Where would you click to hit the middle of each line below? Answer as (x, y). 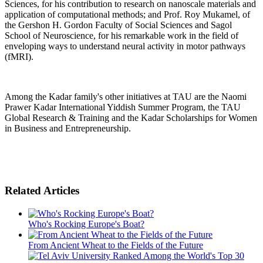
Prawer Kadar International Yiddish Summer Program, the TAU (123, 107)
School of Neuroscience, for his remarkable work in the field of (122, 35)
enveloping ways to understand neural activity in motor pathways (125, 46)
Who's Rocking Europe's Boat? (86, 224)
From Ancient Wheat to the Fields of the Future (116, 245)
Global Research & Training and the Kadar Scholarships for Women (131, 117)
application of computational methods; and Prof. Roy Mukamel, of (127, 14)
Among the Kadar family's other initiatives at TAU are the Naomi (126, 96)
